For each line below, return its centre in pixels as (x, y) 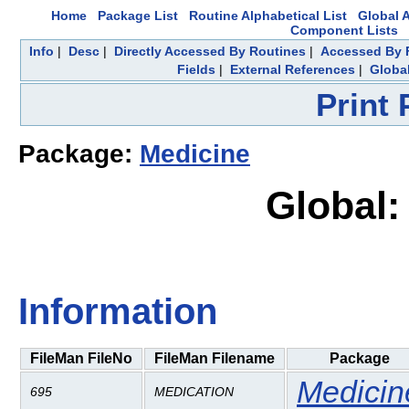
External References (293, 69)
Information (118, 312)
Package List (138, 16)
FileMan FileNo (81, 358)
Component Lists (344, 30)
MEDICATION (194, 391)
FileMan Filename (215, 358)
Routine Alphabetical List (268, 16)
